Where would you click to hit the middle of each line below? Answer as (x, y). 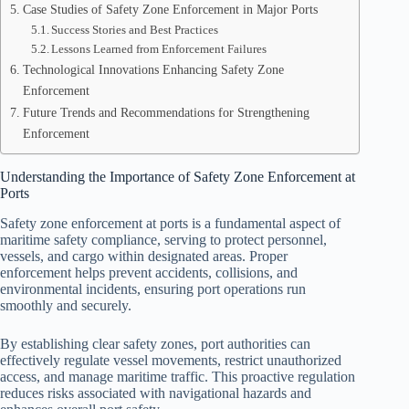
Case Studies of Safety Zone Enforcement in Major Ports (170, 9)
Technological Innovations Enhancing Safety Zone (153, 69)
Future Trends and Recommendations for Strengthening (166, 112)
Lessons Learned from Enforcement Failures (159, 49)
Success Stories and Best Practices (135, 30)
